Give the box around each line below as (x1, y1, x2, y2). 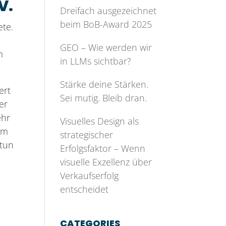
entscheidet (60, 183, 109, 195)
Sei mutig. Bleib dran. (60, 92, 147, 104)
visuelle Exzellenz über (60, 156, 152, 168)
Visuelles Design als (60, 115, 139, 127)
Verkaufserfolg (60, 169, 119, 182)
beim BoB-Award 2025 (60, 18, 152, 30)
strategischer (60, 129, 114, 141)
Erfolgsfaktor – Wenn (60, 142, 146, 154)
